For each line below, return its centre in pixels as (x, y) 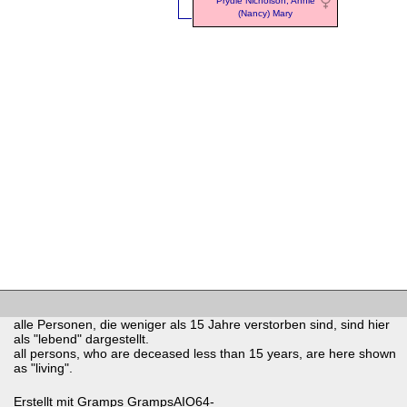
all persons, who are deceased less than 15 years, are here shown (205, 353)
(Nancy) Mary (265, 13)
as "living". (43, 367)
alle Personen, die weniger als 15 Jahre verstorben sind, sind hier (202, 324)
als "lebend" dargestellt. (81, 338)
